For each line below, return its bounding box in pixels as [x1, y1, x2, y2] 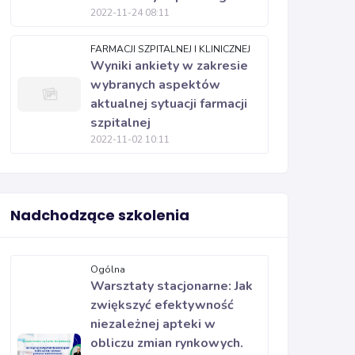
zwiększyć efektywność [90, 296, 234, 314]
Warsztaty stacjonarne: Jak [90, 277, 253, 295]
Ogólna [90, 263, 125, 276]
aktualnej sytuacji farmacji [90, 95, 247, 113]
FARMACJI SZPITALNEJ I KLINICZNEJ [90, 43, 250, 55]
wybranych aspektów [90, 76, 220, 94]
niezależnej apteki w [90, 315, 216, 333]
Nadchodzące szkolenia [10, 205, 189, 225]
